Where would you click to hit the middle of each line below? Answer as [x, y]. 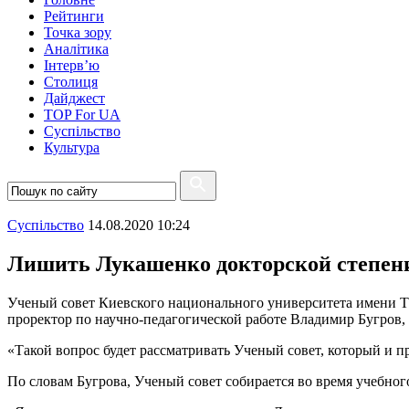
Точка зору [78, 32]
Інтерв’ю [72, 65]
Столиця [71, 82]
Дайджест [74, 98]
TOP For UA [82, 115]
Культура [72, 147]
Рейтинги [74, 16]
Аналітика [76, 49]
